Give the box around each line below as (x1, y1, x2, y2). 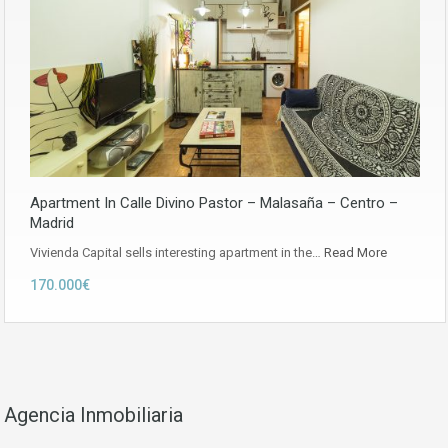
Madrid (30, 214, 74, 233)
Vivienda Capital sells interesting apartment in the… (30, 245, 324, 261)
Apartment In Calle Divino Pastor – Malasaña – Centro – (30, 194, 398, 213)
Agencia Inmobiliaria (4, 403, 183, 428)
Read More (324, 245, 387, 261)
